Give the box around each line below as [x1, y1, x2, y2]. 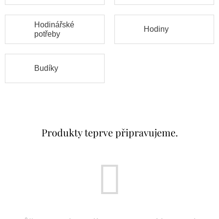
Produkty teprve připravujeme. [41, 125, 178, 139]
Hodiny [144, 25, 169, 34]
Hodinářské [34, 20, 74, 29]
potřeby [34, 29, 60, 38]
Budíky [34, 64, 58, 73]
